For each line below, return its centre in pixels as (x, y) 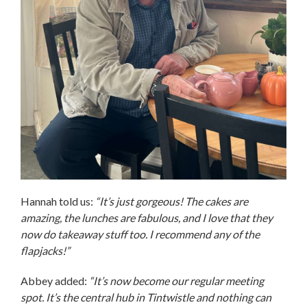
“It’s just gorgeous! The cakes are (172, 201)
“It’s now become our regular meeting (176, 280)
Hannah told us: (58, 201)
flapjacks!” (46, 250)
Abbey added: (55, 280)
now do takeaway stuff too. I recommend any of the (140, 234)
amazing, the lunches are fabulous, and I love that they (147, 217)
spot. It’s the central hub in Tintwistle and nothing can (146, 297)
